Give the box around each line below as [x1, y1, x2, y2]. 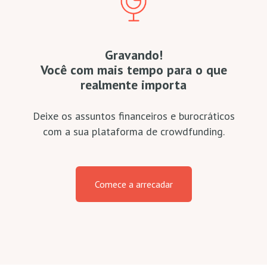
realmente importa [80, 76, 187, 93]
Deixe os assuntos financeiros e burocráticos [32, 109, 235, 123]
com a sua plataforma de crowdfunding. [42, 125, 225, 138]
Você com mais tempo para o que [40, 61, 227, 78]
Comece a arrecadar [94, 178, 173, 190]
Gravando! [104, 46, 163, 63]
